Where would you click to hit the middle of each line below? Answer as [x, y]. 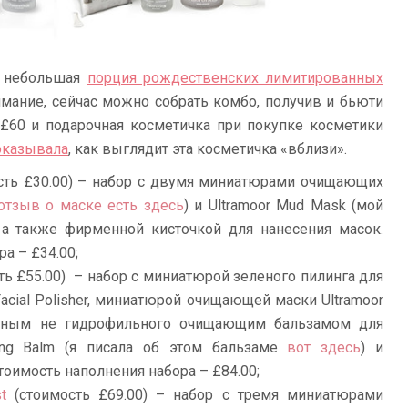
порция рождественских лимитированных [235, 78]
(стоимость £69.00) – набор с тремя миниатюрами [195, 395]
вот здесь [324, 348]
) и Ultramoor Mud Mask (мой [283, 206]
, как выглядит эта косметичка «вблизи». [208, 149]
